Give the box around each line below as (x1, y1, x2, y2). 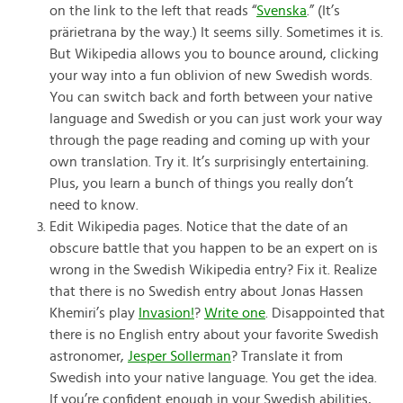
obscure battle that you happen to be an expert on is (49, 241, 378, 255)
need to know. (49, 198, 139, 212)
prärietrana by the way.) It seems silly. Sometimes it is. (49, 25, 383, 40)
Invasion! (139, 306, 194, 320)
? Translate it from (231, 349, 343, 363)
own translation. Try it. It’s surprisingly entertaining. (49, 155, 369, 169)
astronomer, (49, 349, 128, 363)
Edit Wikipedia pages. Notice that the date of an (49, 219, 348, 234)
